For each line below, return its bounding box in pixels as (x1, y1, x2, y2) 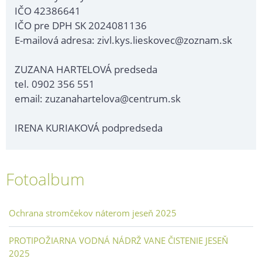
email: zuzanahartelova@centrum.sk (15, 92, 181, 106)
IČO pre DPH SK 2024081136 (15, 19, 147, 33)
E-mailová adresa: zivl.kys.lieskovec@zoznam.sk (15, 33, 232, 47)
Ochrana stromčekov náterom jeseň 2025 (9, 207, 177, 219)
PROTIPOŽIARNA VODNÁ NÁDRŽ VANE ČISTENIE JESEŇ (9, 235, 228, 247)
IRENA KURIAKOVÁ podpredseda (15, 121, 163, 135)
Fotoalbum (6, 168, 85, 191)
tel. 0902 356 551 (15, 77, 95, 91)
